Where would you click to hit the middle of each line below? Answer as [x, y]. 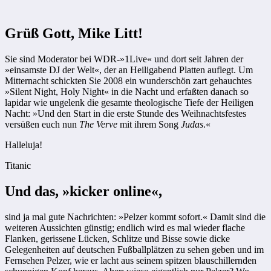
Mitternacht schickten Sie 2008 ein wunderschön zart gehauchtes [128, 80]
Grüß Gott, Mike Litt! [74, 33]
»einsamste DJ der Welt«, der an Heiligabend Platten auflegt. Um [129, 70]
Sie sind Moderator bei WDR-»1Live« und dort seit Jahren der [124, 59]
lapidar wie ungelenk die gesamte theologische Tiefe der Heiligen [129, 102]
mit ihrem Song [150, 124]
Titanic [18, 165]
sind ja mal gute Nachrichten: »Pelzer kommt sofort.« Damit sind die [135, 217]
